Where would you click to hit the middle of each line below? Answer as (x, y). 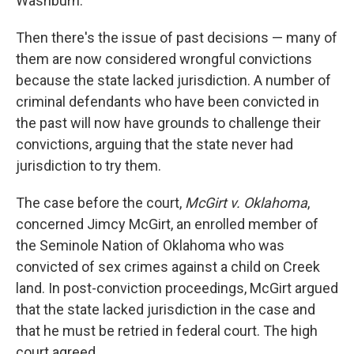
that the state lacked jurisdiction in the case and (166, 310)
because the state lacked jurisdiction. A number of (173, 81)
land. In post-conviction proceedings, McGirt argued (177, 288)
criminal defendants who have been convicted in (168, 102)
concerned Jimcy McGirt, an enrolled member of (167, 224)
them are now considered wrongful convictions (164, 59)
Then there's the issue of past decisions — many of (177, 38)
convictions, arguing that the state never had (154, 145)
